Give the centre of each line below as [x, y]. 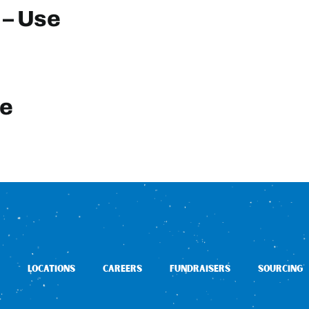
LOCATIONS [51, 269]
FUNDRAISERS [200, 269]
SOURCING [280, 269]
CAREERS [122, 269]
